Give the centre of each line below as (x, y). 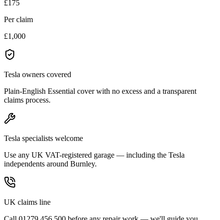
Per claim (18, 19)
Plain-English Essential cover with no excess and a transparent (100, 91)
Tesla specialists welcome (43, 138)
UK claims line (27, 202)
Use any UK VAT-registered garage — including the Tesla (94, 155)
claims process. (27, 100)
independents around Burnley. (50, 164)
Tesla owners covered (38, 74)
